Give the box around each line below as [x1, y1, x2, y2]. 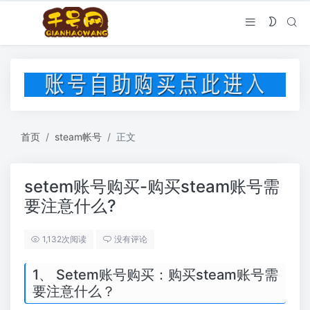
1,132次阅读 [42, 234, 86, 245]
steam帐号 [55, 131, 102, 143]
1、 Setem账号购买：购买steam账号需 [33, 266, 278, 284]
